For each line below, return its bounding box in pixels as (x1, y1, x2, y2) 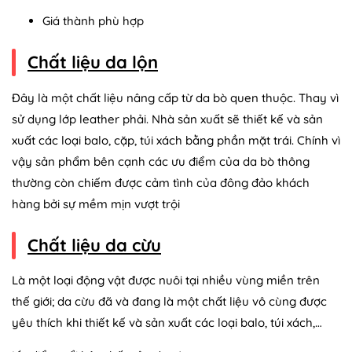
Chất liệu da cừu (27, 233, 161, 256)
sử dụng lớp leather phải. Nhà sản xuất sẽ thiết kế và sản (12, 111, 323, 126)
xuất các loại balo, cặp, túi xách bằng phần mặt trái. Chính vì (12, 132, 340, 148)
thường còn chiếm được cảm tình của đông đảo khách (12, 174, 310, 190)
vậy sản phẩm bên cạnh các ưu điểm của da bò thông (12, 153, 310, 169)
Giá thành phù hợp (42, 13, 144, 29)
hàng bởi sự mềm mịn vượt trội (12, 196, 180, 211)
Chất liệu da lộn (27, 51, 158, 74)
